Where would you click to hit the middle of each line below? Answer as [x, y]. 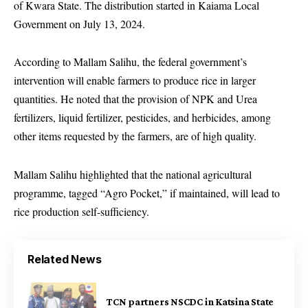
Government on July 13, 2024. [79, 23]
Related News [65, 260]
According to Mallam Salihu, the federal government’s [130, 62]
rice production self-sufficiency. [81, 211]
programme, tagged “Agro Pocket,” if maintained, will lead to [147, 192]
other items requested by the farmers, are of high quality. [135, 136]
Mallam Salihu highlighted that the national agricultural [133, 174]
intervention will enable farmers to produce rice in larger [135, 80]
